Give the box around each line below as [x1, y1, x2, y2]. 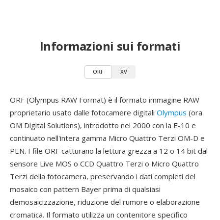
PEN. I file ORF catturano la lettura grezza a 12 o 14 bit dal [10, 146, 208, 156]
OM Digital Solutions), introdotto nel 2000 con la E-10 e [10, 120, 196, 130]
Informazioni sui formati [39, 38, 181, 54]
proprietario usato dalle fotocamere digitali [10, 108, 157, 117]
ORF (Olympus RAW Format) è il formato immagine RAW [10, 95, 199, 105]
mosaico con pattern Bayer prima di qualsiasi [10, 184, 161, 194]
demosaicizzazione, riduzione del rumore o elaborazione [10, 197, 200, 207]
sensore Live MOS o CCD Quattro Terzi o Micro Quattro [10, 159, 199, 168]
